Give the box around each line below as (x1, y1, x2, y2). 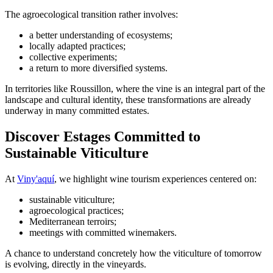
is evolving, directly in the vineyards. (5, 259, 146, 270)
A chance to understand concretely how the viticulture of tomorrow (5, 248, 262, 259)
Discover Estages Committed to (5, 129, 200, 145)
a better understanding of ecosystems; (29, 30, 172, 41)
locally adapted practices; (29, 41, 126, 52)
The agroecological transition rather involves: (5, 9, 178, 20)
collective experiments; (29, 52, 117, 63)
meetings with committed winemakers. (29, 227, 177, 238)
